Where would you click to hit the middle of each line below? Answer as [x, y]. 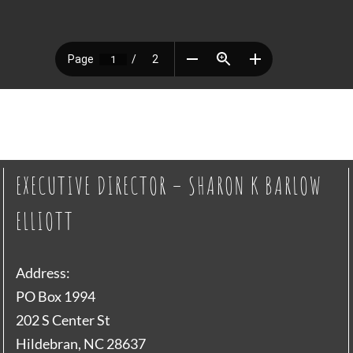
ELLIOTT [45, 221]
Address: [43, 273]
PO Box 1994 [56, 297]
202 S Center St [63, 320]
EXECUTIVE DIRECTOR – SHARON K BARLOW [169, 186]
